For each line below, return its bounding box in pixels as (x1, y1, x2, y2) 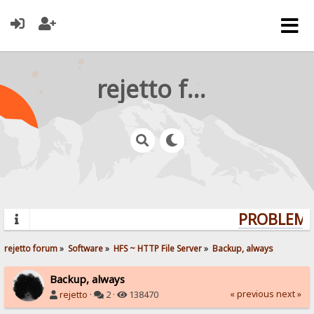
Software (68, 242, 104, 254)
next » (275, 287, 301, 300)
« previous (229, 287, 274, 300)
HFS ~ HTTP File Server (114, 242, 203, 254)
